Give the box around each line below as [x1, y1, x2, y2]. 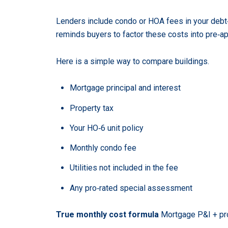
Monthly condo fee [69, 143, 136, 153]
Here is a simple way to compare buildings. [56, 56, 209, 66]
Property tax [69, 103, 113, 113]
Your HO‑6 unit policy [69, 123, 144, 133]
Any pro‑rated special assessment [69, 183, 192, 193]
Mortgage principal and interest [69, 83, 181, 93]
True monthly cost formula [56, 210, 159, 220]
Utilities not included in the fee [69, 163, 178, 173]
